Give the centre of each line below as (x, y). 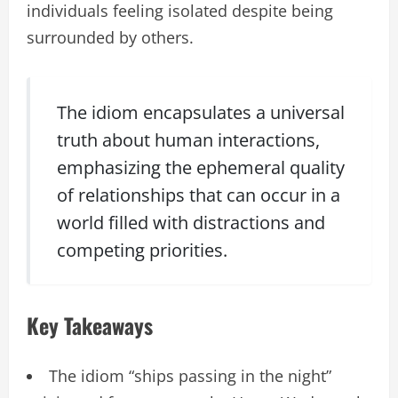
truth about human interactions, (188, 139)
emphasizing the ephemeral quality (200, 167)
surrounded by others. (110, 38)
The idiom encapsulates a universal (200, 112)
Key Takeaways (90, 326)
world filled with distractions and (191, 222)
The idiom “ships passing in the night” (190, 376)
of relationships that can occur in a (198, 195)
